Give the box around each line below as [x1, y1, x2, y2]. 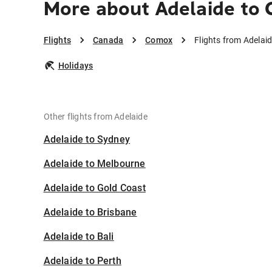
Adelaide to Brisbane [43, 206, 137, 219]
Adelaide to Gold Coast [43, 182, 146, 194]
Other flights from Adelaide [43, 112, 148, 122]
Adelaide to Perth [43, 255, 121, 267]
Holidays [58, 61, 93, 71]
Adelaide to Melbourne [43, 158, 146, 170]
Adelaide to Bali [43, 231, 114, 243]
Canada [92, 35, 124, 46]
